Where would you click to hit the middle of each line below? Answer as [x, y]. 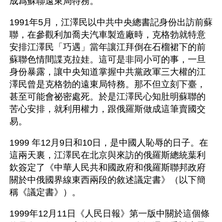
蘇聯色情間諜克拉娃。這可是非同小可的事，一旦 [108, 59]
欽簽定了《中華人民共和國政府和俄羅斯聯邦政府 [108, 167]
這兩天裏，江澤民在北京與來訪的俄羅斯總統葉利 [108, 155]
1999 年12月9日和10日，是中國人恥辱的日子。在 [109, 142]
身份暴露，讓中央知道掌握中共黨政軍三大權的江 [108, 72]
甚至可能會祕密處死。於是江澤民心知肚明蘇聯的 [108, 96]
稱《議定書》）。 [45, 192]
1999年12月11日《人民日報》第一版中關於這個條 [110, 213]
